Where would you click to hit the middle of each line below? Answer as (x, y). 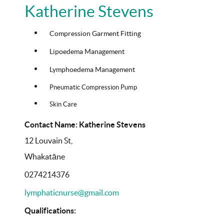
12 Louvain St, (49, 140)
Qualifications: (51, 210)
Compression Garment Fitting (95, 33)
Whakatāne (45, 156)
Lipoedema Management (87, 51)
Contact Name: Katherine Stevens (85, 124)
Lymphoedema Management (92, 69)
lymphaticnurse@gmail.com (72, 192)
